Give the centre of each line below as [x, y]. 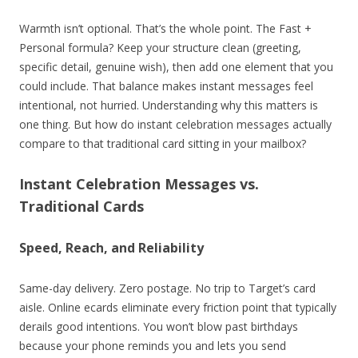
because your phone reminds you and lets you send [153, 345]
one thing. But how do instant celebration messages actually [175, 124]
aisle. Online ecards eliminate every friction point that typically [178, 307]
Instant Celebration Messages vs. [139, 183]
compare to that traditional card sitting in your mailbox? [163, 143]
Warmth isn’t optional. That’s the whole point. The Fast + [165, 28]
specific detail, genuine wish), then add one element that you [176, 66]
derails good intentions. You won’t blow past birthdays [159, 326]
